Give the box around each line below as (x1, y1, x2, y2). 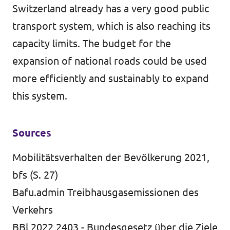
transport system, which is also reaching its (12, 20, 210, 32)
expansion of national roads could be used (12, 55, 207, 67)
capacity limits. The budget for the (12, 37, 171, 49)
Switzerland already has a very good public (12, 3, 209, 14)
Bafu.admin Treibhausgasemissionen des (12, 186, 199, 198)
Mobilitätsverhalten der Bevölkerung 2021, (12, 151, 209, 163)
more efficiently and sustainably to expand (12, 72, 209, 84)
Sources (12, 127, 51, 139)
